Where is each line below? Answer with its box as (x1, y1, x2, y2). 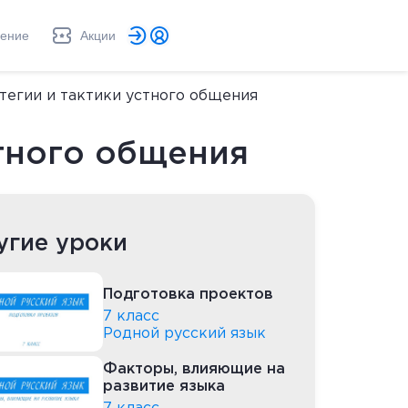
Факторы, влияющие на (103, 362, 285, 377)
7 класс (103, 309, 159, 323)
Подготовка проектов (103, 288, 273, 302)
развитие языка (103, 380, 225, 394)
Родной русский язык (103, 326, 266, 341)
